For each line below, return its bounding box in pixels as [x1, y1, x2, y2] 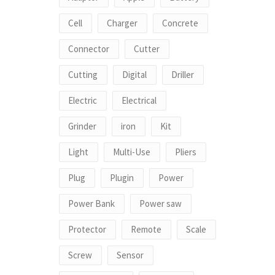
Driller [171, 69, 194, 81]
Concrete [162, 17, 198, 29]
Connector [68, 43, 109, 55]
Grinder [68, 120, 96, 133]
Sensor [117, 249, 144, 261]
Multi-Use [113, 146, 150, 158]
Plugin [110, 172, 134, 184]
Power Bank [68, 198, 115, 210]
